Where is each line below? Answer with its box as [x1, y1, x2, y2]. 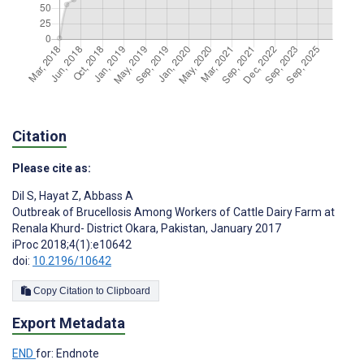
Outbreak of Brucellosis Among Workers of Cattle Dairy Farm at [12, 205, 335, 219]
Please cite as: [12, 161, 91, 175]
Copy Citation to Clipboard [106, 284, 150, 297]
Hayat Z [37, 188, 79, 202]
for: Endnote [36, 346, 99, 360]
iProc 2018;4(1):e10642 [12, 237, 132, 251]
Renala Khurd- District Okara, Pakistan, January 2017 [12, 221, 281, 235]
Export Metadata [12, 314, 125, 331]
